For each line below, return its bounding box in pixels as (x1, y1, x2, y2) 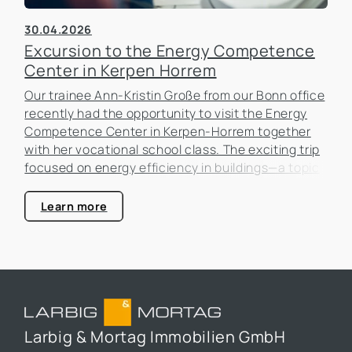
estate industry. (24, 194, 119, 212)
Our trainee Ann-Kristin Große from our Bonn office (24, 86, 325, 104)
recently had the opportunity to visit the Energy (24, 104, 308, 122)
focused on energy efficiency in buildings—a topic (24, 158, 320, 176)
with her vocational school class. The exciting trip (24, 140, 321, 158)
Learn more (40, 198, 108, 214)
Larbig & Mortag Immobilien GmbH (24, 325, 286, 347)
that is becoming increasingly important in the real (24, 176, 324, 194)
